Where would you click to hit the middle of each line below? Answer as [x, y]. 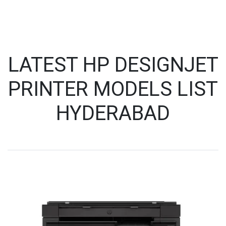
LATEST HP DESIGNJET [113, 65]
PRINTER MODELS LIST [113, 89]
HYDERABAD [113, 113]
